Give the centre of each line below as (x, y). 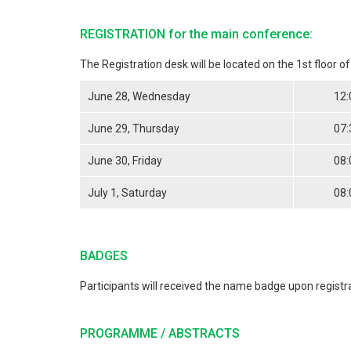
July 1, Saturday (127, 193)
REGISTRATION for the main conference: (196, 34)
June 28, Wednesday (139, 96)
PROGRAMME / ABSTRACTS (160, 333)
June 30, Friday (125, 161)
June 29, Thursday (134, 128)
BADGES (104, 256)
